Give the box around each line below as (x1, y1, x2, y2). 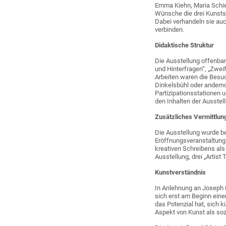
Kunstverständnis (155, 168, 206, 176)
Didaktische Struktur (155, 41, 214, 49)
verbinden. (155, 25, 185, 33)
